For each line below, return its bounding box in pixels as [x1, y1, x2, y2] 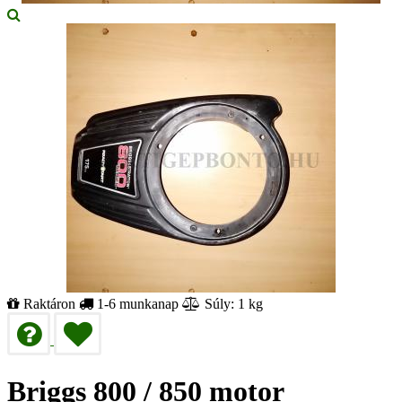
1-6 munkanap [93, 296, 179, 312]
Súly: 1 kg [201, 296, 263, 312]
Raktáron [23, 296, 75, 312]
